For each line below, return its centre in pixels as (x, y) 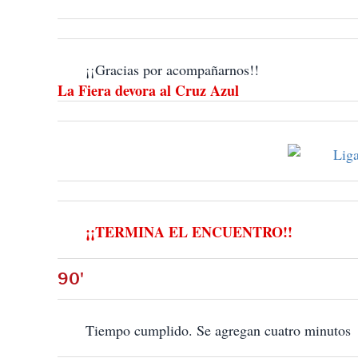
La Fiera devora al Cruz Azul (148, 91)
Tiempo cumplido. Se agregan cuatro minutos (218, 330)
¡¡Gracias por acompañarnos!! (172, 70)
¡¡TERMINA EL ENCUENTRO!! (189, 232)
